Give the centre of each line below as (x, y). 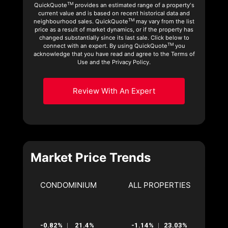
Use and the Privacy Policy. (114, 62)
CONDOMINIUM (68, 185)
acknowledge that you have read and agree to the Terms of (114, 54)
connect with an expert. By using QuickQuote (105, 46)
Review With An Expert (114, 91)
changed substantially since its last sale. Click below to (114, 37)
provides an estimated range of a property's (134, 5)
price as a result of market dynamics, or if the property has (114, 29)
